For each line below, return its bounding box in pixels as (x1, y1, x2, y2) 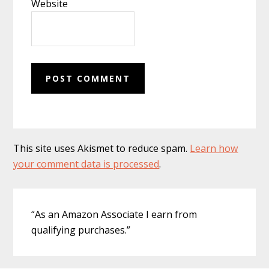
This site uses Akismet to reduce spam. (13, 141, 190, 155)
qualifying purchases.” (31, 223, 131, 237)
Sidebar (13, 208, 79, 231)
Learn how (190, 141, 238, 155)
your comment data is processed (13, 157, 160, 171)
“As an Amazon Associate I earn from (31, 207, 198, 221)
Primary (13, 187, 83, 210)
